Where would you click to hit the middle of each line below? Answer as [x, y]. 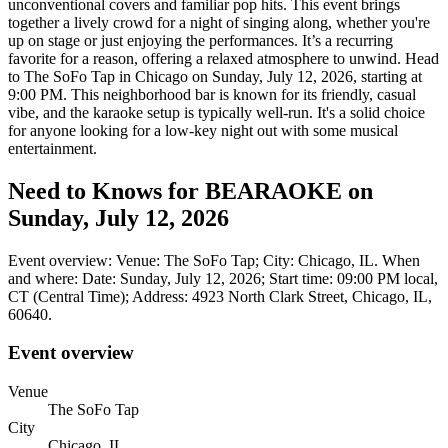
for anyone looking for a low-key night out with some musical [203, 130]
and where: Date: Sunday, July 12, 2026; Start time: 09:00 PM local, [223, 278]
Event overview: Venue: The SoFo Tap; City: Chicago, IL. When [214, 260]
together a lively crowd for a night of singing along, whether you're [219, 22]
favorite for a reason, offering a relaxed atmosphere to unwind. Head [223, 58]
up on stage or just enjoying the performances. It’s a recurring [200, 40]
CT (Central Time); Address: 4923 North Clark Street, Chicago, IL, [220, 296]
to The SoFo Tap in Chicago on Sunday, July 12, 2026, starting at [215, 76]
